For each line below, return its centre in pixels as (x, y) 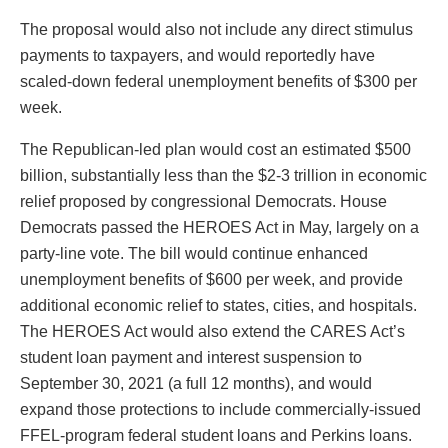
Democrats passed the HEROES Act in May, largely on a (219, 227)
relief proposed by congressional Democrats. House (203, 201)
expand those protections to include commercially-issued (220, 409)
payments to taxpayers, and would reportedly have (197, 55)
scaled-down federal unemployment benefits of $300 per (218, 81)
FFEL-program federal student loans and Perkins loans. (216, 435)
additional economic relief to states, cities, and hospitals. (218, 305)
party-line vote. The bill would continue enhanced (194, 253)
